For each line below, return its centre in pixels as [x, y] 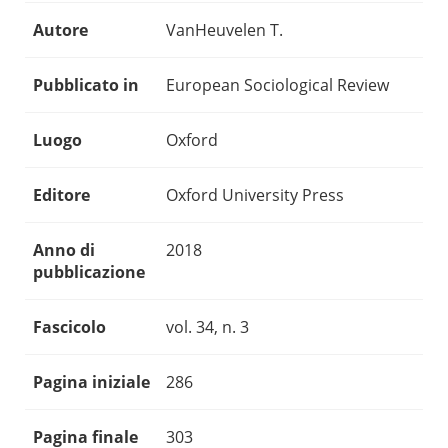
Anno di [64, 250]
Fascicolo [69, 327]
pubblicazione [89, 272]
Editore [61, 195]
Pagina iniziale [91, 382]
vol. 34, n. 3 [207, 327]
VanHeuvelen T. [224, 30]
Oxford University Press [255, 195]
